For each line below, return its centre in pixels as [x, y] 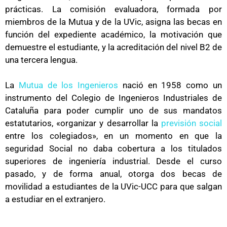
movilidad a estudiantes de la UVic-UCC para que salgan [113, 187]
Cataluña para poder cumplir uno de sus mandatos [113, 111]
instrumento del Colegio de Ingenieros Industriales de [113, 98]
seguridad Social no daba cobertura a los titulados [113, 149]
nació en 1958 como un [170, 85]
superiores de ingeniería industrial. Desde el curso [113, 161]
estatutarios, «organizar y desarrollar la [83, 123]
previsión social [192, 123]
